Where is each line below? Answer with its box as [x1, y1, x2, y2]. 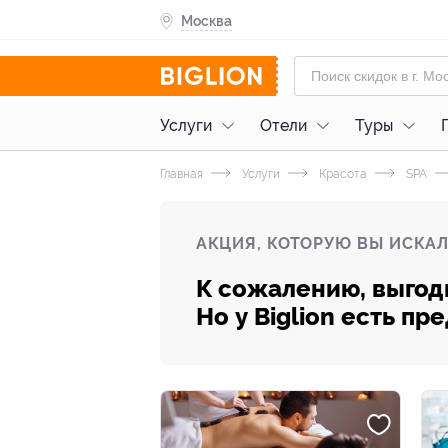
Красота [316, 167, 367, 181]
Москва [181, 12, 232, 29]
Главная [160, 167, 203, 181]
